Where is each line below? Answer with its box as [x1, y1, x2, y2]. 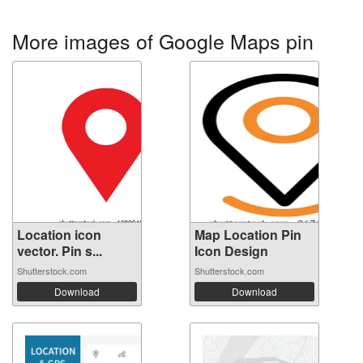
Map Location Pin [194, 225, 301, 245]
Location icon [17, 225, 101, 245]
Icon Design [194, 241, 268, 261]
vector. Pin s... [17, 241, 102, 261]
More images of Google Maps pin [12, 26, 314, 56]
